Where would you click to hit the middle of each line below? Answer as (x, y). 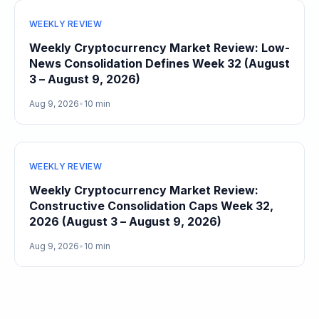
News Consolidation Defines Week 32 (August (159, 63)
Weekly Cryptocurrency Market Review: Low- (159, 48)
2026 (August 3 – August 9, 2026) (125, 221)
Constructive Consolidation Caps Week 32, (151, 206)
